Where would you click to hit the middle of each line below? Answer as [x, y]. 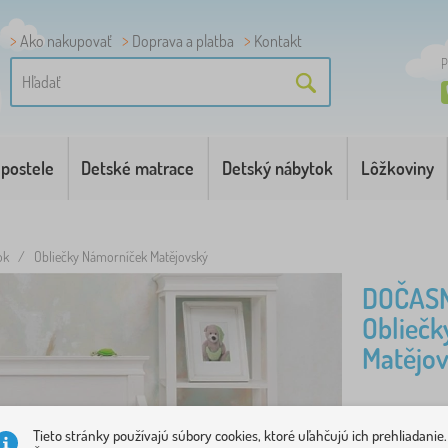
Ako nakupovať [66, 41]
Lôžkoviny [397, 168]
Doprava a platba [183, 41]
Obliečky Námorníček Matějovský [121, 256]
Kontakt [278, 41]
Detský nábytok [277, 168]
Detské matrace [138, 168]
